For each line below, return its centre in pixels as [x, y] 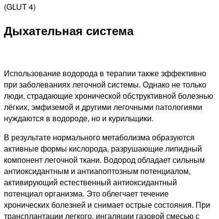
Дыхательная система [69, 30]
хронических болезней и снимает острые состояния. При [107, 204]
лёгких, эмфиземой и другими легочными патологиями [103, 107]
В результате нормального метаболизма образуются [99, 137]
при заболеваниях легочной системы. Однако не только [105, 84]
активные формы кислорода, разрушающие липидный [103, 148]
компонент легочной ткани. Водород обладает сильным [104, 159]
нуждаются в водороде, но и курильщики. [79, 118]
